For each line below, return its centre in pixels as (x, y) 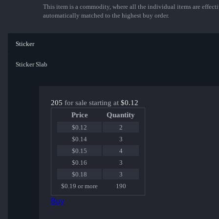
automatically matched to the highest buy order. (106, 16)
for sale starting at (92, 103)
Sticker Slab (32, 65)
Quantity (121, 115)
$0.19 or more (79, 186)
